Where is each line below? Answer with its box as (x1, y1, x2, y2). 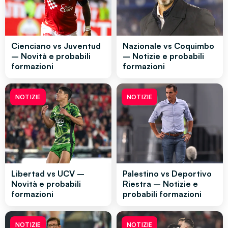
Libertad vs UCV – (11, 168, 84, 179)
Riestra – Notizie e (123, 178, 198, 189)
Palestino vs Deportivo (123, 168, 212, 179)
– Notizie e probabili (123, 51, 204, 62)
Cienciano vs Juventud (11, 41, 101, 51)
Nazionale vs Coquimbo (123, 41, 214, 51)
